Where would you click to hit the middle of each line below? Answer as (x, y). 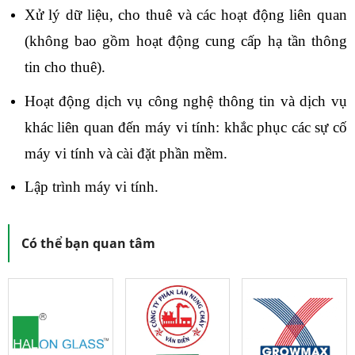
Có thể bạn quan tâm (88, 244)
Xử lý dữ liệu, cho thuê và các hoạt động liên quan (185, 15)
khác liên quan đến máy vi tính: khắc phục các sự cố (185, 127)
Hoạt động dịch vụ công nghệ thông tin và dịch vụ (185, 101)
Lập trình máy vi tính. (91, 187)
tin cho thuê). (65, 67)
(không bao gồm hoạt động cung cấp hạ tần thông (185, 41)
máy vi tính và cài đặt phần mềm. (126, 153)
